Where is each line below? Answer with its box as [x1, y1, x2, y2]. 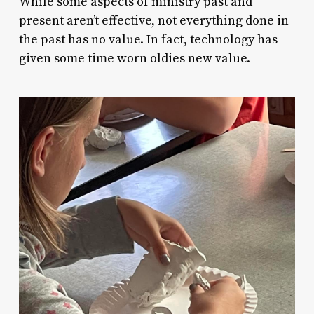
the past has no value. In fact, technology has [18, 32, 278, 48]
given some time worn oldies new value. [18, 50, 250, 67]
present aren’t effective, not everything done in [18, 13, 289, 29]
